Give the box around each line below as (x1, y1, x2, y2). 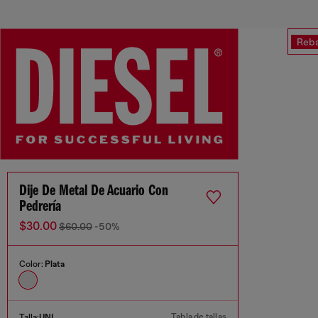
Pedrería (19, 199, 61, 216)
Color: (19, 259, 45, 270)
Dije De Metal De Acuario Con (19, 183, 168, 200)
